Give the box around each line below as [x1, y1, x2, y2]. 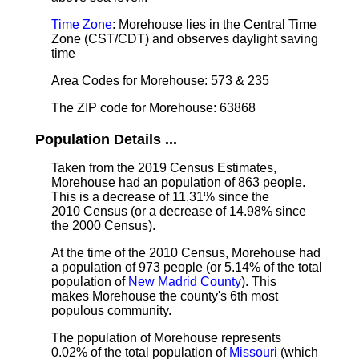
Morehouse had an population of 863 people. [51, 175, 305, 189]
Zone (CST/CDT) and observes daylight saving [51, 32, 318, 46]
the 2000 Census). [51, 219, 155, 232]
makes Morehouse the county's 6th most [51, 289, 278, 303]
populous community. [51, 304, 171, 317]
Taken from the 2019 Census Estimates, [51, 161, 276, 175]
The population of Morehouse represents [51, 331, 281, 345]
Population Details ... [35, 131, 177, 147]
